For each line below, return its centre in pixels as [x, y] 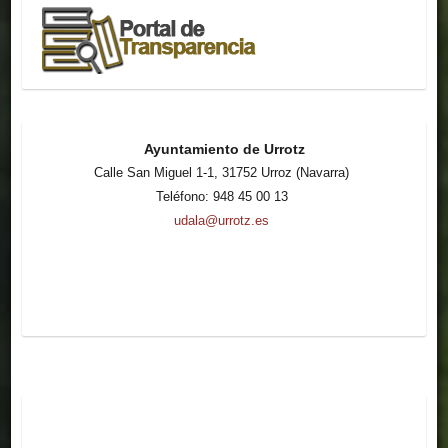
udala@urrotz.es [221, 221]
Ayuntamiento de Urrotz [224, 149]
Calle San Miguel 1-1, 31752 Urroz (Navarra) [221, 173]
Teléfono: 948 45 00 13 [221, 197]
